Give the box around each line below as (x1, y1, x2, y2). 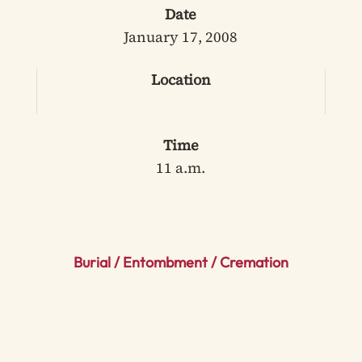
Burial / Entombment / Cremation (73, 253, 288, 271)
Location (150, 69, 211, 90)
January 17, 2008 (124, 27, 238, 47)
